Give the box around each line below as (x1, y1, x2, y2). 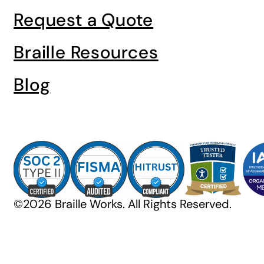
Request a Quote (14, 8, 154, 31)
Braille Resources (14, 41, 159, 64)
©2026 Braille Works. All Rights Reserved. (14, 196, 232, 212)
